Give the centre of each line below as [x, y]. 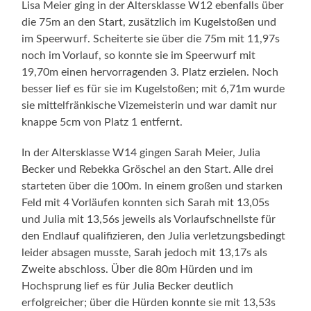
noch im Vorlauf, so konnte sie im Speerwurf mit [139, 55]
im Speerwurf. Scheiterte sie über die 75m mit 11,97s [151, 39]
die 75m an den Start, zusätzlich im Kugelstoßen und [149, 22]
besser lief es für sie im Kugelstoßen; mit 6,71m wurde [153, 89]
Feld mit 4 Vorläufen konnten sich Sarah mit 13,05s [146, 202]
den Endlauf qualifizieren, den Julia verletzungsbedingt [154, 236]
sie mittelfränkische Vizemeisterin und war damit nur [150, 105]
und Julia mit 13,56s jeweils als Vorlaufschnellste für [149, 219]
